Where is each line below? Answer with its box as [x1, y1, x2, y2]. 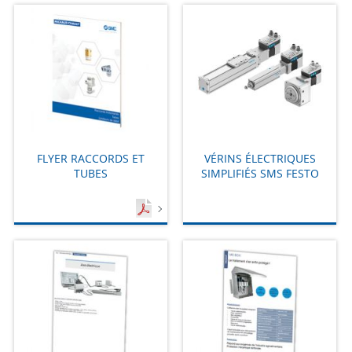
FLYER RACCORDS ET [36, 150, 145, 166]
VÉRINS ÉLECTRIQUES [203, 150, 316, 166]
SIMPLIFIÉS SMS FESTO [200, 165, 319, 181]
